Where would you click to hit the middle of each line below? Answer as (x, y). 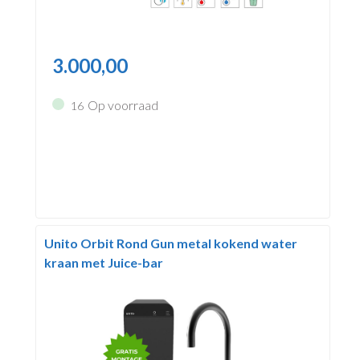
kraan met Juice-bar (103, 262)
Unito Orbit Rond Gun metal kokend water (170, 243)
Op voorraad (123, 105)
